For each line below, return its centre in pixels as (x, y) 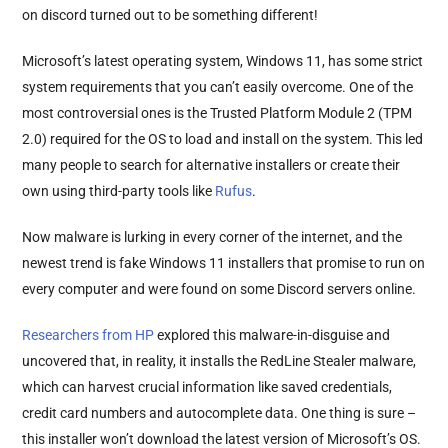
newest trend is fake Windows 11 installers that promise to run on (224, 262)
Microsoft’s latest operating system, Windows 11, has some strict (223, 60)
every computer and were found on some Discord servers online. (219, 288)
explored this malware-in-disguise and (272, 334)
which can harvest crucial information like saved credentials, (207, 386)
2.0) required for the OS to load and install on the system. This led (223, 138)
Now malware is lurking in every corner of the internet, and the (212, 236)
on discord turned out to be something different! (170, 14)
